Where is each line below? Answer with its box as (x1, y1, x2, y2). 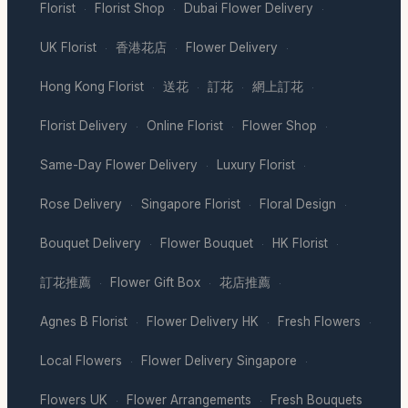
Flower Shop (242, 117, 317, 133)
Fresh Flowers (278, 313, 361, 329)
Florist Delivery (40, 117, 127, 133)
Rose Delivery (40, 196, 122, 211)
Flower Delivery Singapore (141, 352, 297, 368)
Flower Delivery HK (147, 313, 259, 329)
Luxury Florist (217, 157, 295, 172)
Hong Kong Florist (40, 78, 144, 94)
